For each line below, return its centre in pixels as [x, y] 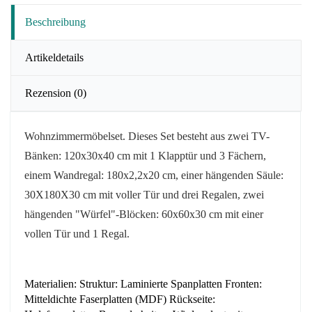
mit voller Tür [128, 195]
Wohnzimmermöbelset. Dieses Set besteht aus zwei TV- [147, 136]
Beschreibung [55, 22]
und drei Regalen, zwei [212, 195]
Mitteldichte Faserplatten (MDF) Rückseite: [120, 299]
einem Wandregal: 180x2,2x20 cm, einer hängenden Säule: [154, 175]
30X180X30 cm [60, 195]
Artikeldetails [54, 57]
